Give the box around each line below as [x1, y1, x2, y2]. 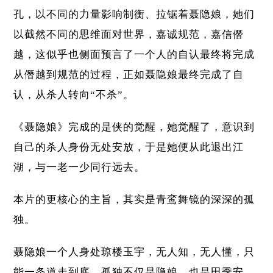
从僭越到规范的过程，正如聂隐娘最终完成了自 [13, 69, 244, 81]
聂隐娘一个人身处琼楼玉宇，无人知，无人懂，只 [13, 246, 255, 258]
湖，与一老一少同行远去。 [13, 161, 146, 174]
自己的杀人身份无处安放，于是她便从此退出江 [13, 141, 244, 154]
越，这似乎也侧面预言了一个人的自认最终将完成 [13, 49, 255, 61]
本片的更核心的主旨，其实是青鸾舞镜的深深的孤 [13, 194, 255, 206]
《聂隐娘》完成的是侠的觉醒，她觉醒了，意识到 [13, 121, 255, 133]
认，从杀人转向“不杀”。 [13, 89, 135, 101]
